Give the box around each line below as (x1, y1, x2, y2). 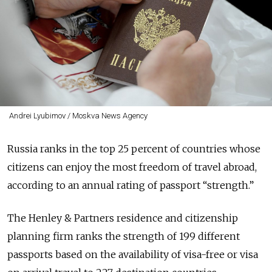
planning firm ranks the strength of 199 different (7, 230, 240, 242)
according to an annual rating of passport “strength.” (7, 179, 254, 191)
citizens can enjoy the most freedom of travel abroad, (7, 161, 257, 173)
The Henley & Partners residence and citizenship (7, 212, 238, 224)
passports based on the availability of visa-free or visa (7, 248, 258, 260)
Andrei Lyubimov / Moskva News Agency (8, 111, 148, 120)
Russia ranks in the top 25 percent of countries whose (7, 143, 260, 155)
